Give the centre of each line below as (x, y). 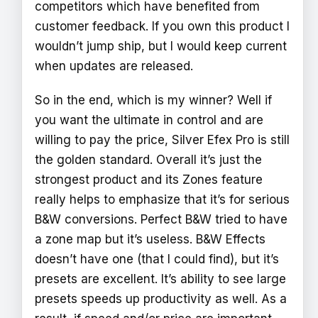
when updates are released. (114, 66)
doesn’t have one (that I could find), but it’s (157, 259)
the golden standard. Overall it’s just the (148, 159)
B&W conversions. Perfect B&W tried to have (161, 219)
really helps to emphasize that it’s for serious (162, 199)
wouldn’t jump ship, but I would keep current (161, 46)
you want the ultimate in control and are (149, 120)
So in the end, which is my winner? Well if (153, 100)
